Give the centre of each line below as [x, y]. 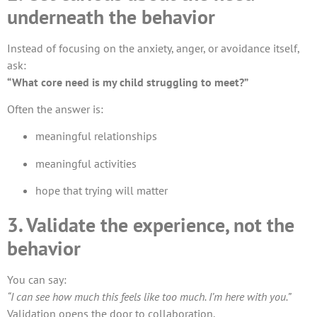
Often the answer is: [55, 109]
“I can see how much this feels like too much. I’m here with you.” [149, 297]
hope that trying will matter [102, 191]
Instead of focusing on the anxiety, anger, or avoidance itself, [153, 48]
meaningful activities [86, 163]
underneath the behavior [111, 16]
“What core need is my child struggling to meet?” [128, 82]
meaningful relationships [96, 136]
